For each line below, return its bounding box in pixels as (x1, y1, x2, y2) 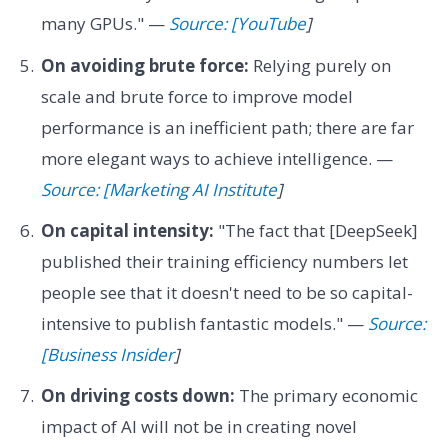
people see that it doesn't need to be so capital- (40, 280, 413, 304)
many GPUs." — (40, 12, 169, 36)
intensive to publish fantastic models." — (40, 311, 368, 335)
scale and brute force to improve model (40, 84, 353, 108)
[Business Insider (40, 342, 174, 366)
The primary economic (234, 384, 418, 408)
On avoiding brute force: (40, 53, 249, 77)
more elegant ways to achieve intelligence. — (40, 146, 393, 170)
